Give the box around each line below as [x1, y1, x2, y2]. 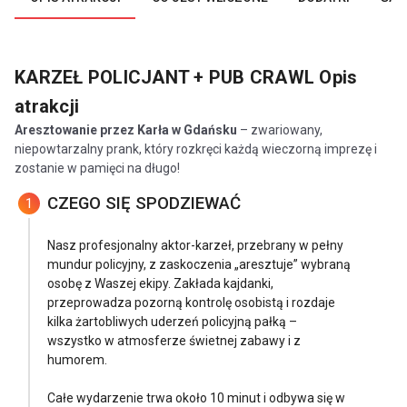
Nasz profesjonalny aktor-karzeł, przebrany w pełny [47, 237, 343, 253]
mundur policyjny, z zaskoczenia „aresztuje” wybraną [47, 256, 351, 272]
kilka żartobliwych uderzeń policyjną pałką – [47, 313, 297, 329]
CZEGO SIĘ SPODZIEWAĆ [47, 193, 241, 213]
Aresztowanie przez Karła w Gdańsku [15, 122, 240, 137]
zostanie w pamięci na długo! [15, 160, 180, 175]
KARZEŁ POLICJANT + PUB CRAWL [15, 65, 314, 88]
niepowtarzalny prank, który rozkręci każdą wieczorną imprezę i [15, 141, 377, 156]
